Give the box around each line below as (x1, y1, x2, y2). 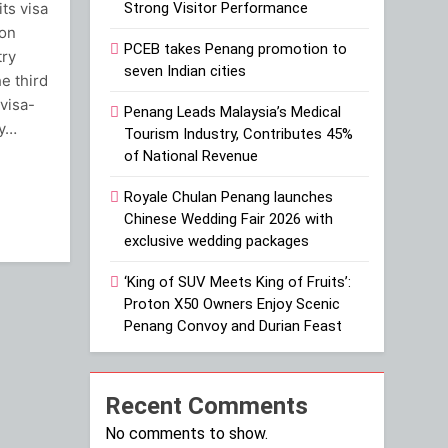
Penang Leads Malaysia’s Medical (124, 102, 342, 121)
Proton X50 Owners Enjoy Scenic (124, 294, 341, 313)
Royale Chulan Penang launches (124, 187, 334, 206)
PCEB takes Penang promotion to (124, 39, 348, 58)
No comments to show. (105, 423, 269, 443)
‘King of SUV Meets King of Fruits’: (124, 272, 352, 291)
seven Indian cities (124, 61, 247, 80)
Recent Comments (105, 391, 309, 420)
